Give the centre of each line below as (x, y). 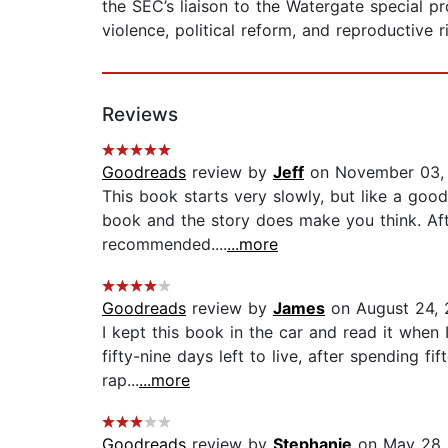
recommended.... (164, 244)
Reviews (140, 115)
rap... (120, 380)
